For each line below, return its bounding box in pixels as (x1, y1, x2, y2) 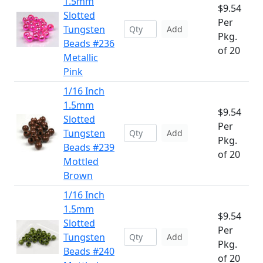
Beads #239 (63, 141, 114, 154)
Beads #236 (63, 37, 114, 50)
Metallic (63, 51, 98, 64)
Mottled (63, 155, 99, 168)
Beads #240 (63, 245, 114, 258)
